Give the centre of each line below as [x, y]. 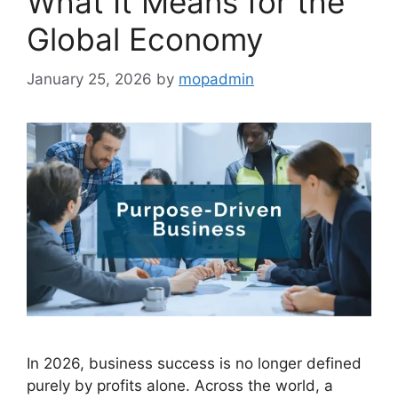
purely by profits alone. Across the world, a [180, 385]
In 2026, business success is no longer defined [194, 363]
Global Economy [145, 40]
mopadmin [216, 79]
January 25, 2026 [89, 79]
